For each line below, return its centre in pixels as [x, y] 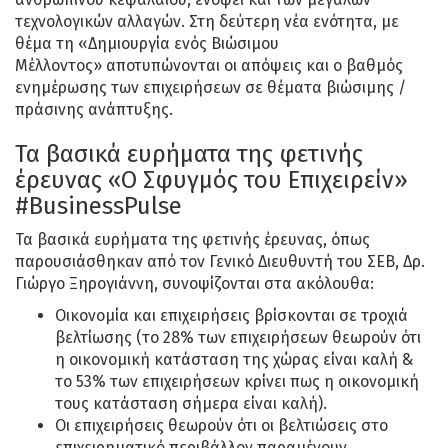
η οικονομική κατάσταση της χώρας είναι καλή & [234, 360]
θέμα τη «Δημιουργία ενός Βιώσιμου [147, 44]
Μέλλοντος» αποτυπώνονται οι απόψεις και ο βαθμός [209, 66]
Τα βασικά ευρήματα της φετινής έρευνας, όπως [192, 240]
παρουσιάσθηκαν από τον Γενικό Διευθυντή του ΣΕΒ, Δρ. [220, 262]
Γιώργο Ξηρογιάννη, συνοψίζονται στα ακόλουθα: [194, 284]
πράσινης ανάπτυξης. [94, 110]
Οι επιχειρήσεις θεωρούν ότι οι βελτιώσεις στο [221, 426]
